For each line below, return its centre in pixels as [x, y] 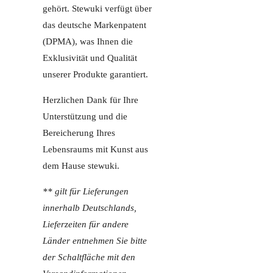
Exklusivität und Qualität [90, 58]
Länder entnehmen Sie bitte [95, 241]
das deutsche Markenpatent [94, 25]
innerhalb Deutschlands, [90, 208]
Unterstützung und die [85, 117]
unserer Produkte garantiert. [95, 75]
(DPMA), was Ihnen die [88, 42]
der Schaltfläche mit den [89, 257]
